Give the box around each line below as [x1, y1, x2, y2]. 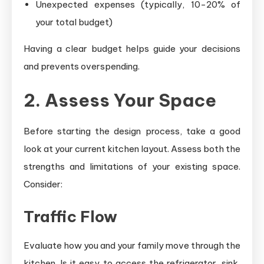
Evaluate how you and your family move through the [24, 240, 240, 251]
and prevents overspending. [24, 61, 140, 72]
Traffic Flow [24, 207, 117, 226]
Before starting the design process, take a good [24, 126, 240, 137]
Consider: [24, 179, 62, 190]
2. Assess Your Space [24, 89, 216, 111]
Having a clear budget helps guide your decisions [24, 43, 240, 54]
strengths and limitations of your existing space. [24, 161, 240, 172]
